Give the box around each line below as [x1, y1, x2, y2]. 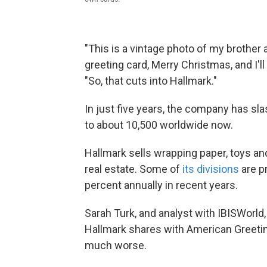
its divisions [182, 163, 239, 176]
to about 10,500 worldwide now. [85, 119, 233, 132]
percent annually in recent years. [85, 179, 238, 192]
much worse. [85, 239, 147, 252]
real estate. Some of [85, 163, 182, 176]
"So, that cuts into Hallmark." [85, 74, 217, 88]
